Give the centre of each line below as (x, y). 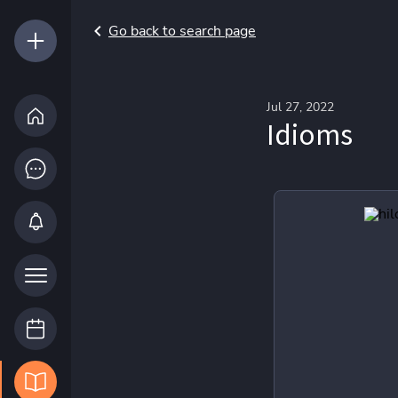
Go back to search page (182, 31)
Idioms (309, 133)
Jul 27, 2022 (300, 107)
